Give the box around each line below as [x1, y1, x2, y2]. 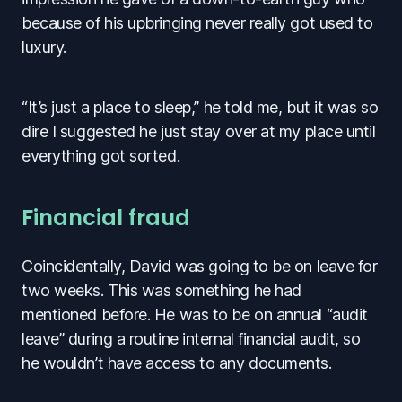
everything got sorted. [22, 145, 180, 165]
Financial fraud [22, 202, 190, 232]
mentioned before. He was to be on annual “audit [22, 304, 368, 324]
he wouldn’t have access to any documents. [22, 353, 332, 372]
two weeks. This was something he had [22, 280, 301, 300]
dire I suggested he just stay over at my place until [22, 121, 376, 141]
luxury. [22, 37, 66, 57]
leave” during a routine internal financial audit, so [22, 328, 361, 348]
